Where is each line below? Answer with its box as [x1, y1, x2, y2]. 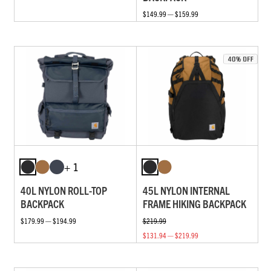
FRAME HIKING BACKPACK [142, 197, 246, 211]
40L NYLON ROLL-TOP [21, 183, 107, 198]
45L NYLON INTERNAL [142, 183, 230, 198]
